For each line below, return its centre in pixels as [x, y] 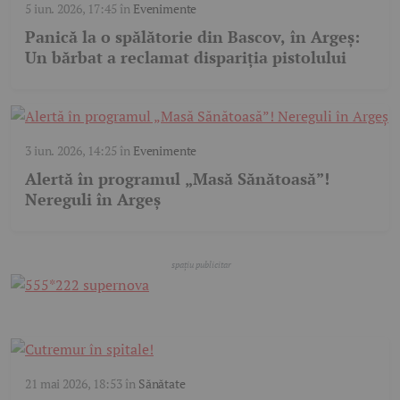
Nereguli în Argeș [93, 200]
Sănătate [162, 384]
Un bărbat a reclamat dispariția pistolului [186, 58]
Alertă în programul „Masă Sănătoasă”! [177, 179]
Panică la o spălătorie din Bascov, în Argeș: [192, 37]
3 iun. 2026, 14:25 [71, 151]
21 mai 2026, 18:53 [74, 384]
